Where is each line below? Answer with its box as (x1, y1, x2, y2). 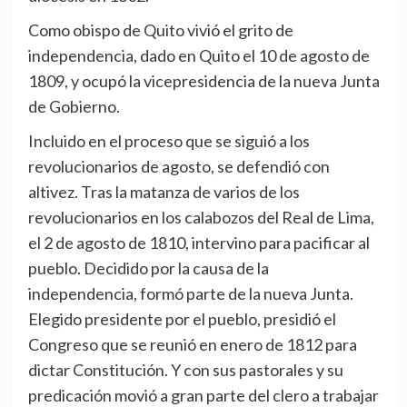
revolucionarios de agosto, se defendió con (27, 155, 330, 176)
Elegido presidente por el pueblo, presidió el (27, 308, 336, 329)
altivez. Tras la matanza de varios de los (27, 181, 300, 202)
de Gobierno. (27, 95, 120, 116)
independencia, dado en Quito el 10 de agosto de (27, 45, 370, 65)
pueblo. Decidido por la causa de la (27, 257, 269, 278)
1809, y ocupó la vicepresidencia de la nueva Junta (27, 70, 380, 91)
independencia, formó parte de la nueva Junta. (27, 283, 353, 303)
